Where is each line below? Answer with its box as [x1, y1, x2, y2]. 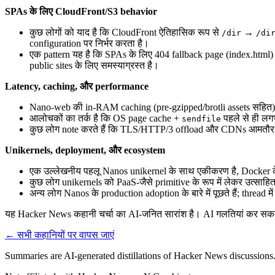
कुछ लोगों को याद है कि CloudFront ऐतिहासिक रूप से [29, 26, 222, 37]
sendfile [182, 114, 221, 123]
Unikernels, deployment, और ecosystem [5, 144, 165, 155]
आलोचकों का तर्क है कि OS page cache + [29, 112, 182, 123]
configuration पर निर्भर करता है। [29, 37, 149, 48]
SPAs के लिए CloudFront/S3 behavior [5, 6, 157, 17]
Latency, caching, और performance [5, 80, 149, 91]
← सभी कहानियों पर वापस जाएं [5, 229, 114, 240]
